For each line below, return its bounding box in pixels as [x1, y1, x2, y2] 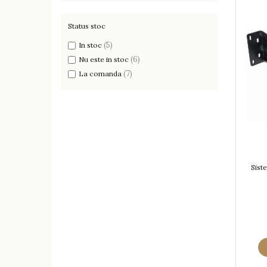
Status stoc [68, 21, 105, 31]
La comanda [79, 69, 122, 79]
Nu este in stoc [79, 55, 129, 64]
